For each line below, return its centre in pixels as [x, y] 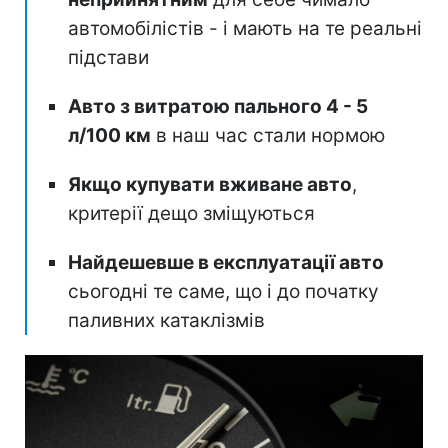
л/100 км [109, 135]
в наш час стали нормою [268, 135]
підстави [108, 57]
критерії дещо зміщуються [191, 213]
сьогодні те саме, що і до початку [223, 291]
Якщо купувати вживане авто [210, 184]
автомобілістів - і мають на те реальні [245, 28]
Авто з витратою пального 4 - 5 [218, 106]
